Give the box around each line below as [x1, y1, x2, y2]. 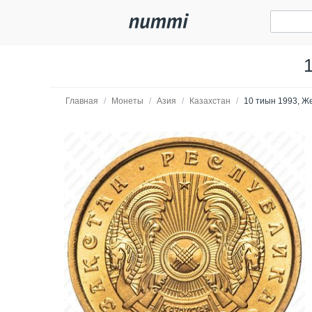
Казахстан [189, 96, 231, 106]
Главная [65, 96, 98, 106]
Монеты [111, 96, 143, 106]
